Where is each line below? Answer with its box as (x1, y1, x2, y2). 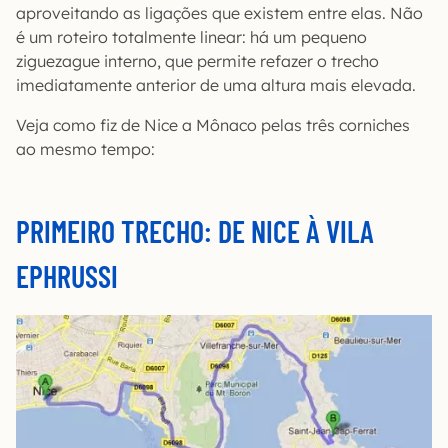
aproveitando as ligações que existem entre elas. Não (16, 2, 423, 23)
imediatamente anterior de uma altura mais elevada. (16, 74, 416, 95)
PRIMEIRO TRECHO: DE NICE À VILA (16, 212, 374, 249)
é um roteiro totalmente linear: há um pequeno (16, 26, 367, 47)
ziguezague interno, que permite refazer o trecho (16, 50, 379, 71)
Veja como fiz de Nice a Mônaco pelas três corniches (16, 114, 410, 135)
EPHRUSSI (16, 257, 118, 294)
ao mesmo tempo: (16, 138, 155, 159)
